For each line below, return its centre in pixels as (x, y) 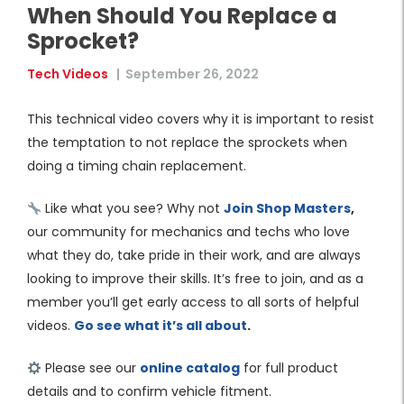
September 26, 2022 (192, 74)
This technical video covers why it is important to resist (201, 119)
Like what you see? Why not (132, 209)
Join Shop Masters (287, 209)
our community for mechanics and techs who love (188, 232)
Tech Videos (68, 74)
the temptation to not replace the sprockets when (187, 143)
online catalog (189, 368)
